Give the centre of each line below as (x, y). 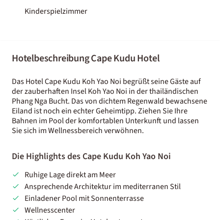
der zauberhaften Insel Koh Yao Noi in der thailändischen (105, 91)
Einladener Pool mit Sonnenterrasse (84, 198)
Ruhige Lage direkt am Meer (70, 175)
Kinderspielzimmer (56, 11)
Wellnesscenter (50, 210)
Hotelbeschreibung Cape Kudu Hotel (86, 58)
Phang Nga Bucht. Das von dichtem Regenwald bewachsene (110, 101)
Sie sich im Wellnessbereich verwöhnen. (78, 130)
